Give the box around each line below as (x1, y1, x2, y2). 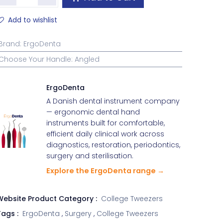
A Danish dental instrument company (46, 96, 180, 106)
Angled (75, 54, 100, 64)
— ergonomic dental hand (46, 107, 140, 117)
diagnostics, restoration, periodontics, (46, 140, 181, 150)
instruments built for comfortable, (46, 118, 165, 128)
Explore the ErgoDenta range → (46, 166, 165, 176)
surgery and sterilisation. (46, 151, 134, 161)
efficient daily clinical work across (46, 129, 165, 139)
